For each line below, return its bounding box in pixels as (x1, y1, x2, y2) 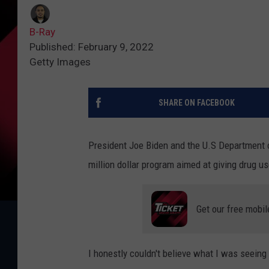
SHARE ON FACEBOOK (158, 98, 235, 108)
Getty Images (29, 56, 91, 68)
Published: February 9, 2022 (29, 41, 154, 53)
